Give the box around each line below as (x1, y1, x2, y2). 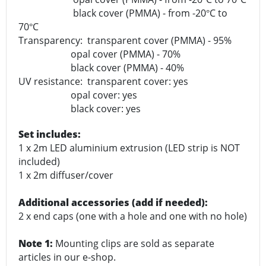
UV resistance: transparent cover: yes (18, 75, 188, 88)
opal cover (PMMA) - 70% (18, 47, 180, 61)
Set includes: (18, 128, 85, 141)
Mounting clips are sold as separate (55, 237, 214, 251)
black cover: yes (18, 102, 141, 116)
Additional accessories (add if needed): (18, 196, 208, 210)
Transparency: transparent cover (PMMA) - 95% (18, 34, 232, 47)
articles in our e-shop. (18, 251, 116, 264)
